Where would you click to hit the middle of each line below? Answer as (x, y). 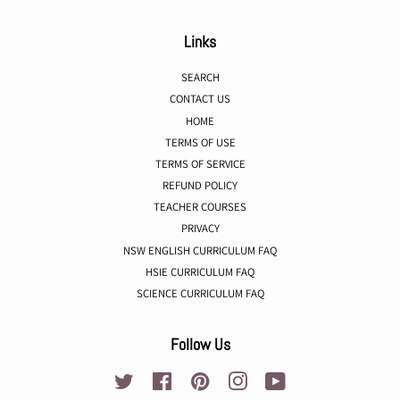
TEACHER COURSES (200, 207)
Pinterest (230, 380)
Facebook (195, 380)
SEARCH (200, 78)
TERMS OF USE (200, 142)
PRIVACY (200, 229)
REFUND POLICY (200, 186)
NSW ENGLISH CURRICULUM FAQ (200, 250)
